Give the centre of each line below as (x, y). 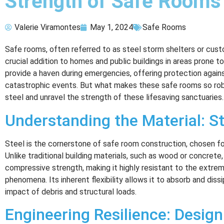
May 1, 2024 (111, 27)
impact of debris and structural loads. (71, 191)
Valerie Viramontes (47, 27)
